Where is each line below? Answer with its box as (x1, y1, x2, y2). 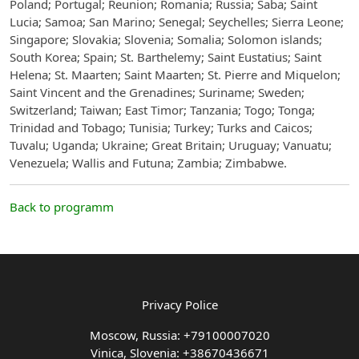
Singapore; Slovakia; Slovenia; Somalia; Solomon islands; (10, 31, 322, 47)
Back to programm (10, 199, 114, 215)
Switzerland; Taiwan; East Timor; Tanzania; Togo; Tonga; (10, 102, 315, 118)
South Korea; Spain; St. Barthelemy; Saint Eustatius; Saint (10, 49, 321, 65)
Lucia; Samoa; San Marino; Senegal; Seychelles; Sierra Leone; (10, 14, 344, 30)
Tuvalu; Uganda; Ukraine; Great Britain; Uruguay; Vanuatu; (10, 137, 332, 153)
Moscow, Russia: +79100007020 (89, 327, 270, 343)
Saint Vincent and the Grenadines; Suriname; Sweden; (10, 84, 305, 100)
